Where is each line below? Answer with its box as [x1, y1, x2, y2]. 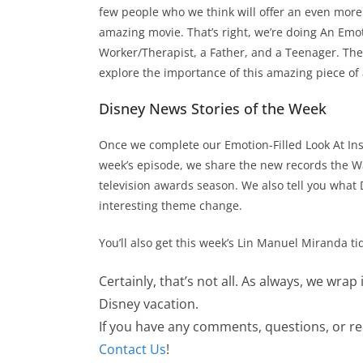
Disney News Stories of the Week [99, 99, 327, 118]
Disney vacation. [99, 295, 199, 313]
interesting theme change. [99, 198, 242, 213]
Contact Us [99, 340, 166, 358]
